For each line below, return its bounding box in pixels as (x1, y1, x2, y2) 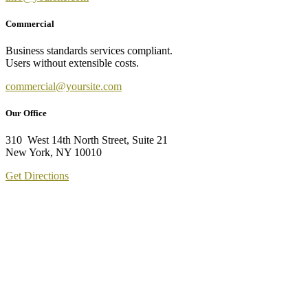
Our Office (5, 108, 47, 119)
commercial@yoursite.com (5, 80, 122, 93)
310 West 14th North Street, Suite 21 (5, 134, 168, 146)
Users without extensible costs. (5, 57, 139, 69)
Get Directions (5, 170, 69, 182)
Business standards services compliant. (5, 45, 173, 57)
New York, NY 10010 (5, 146, 102, 159)
